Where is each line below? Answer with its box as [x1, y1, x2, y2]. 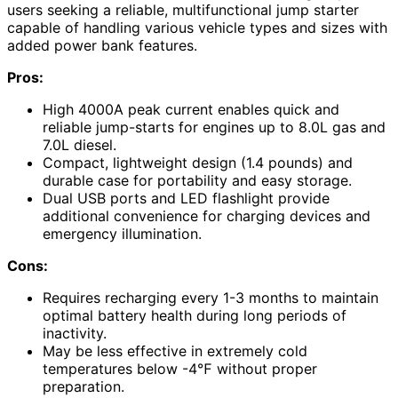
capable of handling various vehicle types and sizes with [7, 18, 387, 36]
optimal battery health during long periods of [43, 306, 346, 324]
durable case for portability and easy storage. [43, 171, 352, 189]
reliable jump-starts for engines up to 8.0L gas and [43, 117, 386, 136]
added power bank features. [7, 36, 197, 54]
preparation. [43, 377, 124, 395]
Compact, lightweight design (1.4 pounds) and [43, 153, 353, 171]
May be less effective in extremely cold [43, 341, 307, 360]
